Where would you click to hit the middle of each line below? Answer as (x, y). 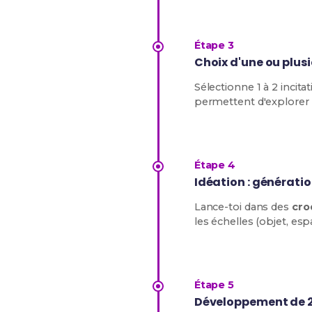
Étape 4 (215, 165)
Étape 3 (214, 45)
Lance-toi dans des (243, 207)
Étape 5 (214, 285)
